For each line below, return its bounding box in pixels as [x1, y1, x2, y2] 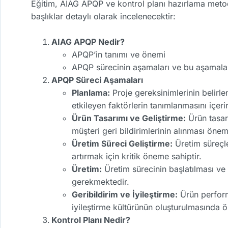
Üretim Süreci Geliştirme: [72, 138, 173, 149]
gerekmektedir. [72, 177, 129, 187]
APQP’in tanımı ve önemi [72, 49, 165, 60]
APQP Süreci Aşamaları [51, 75, 143, 85]
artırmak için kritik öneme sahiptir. [72, 151, 202, 162]
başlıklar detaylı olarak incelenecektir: [31, 11, 176, 21]
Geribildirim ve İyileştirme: [72, 189, 178, 200]
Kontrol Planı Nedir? [51, 215, 130, 225]
